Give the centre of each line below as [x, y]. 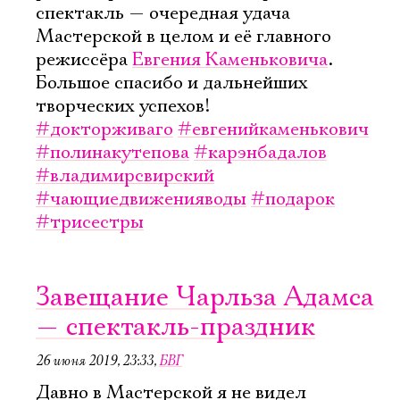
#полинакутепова [112, 153]
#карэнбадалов [260, 153]
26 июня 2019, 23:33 [95, 361]
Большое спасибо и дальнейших [172, 83]
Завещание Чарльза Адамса [205, 298]
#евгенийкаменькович [273, 129]
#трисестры [90, 222]
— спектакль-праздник [175, 327]
